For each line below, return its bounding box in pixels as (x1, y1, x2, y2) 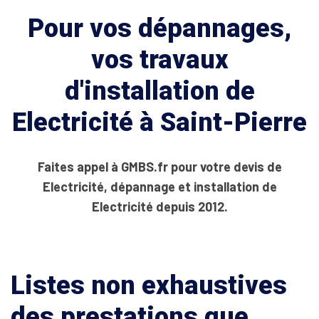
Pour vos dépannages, (28, 14, 291, 43)
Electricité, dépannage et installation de (42, 179, 277, 194)
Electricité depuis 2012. (91, 199, 228, 214)
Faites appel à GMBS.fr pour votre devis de (37, 159, 282, 174)
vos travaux (90, 45, 229, 75)
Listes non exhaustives (11, 271, 287, 300)
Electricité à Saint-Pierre (12, 108, 307, 137)
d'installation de (64, 76, 255, 106)
